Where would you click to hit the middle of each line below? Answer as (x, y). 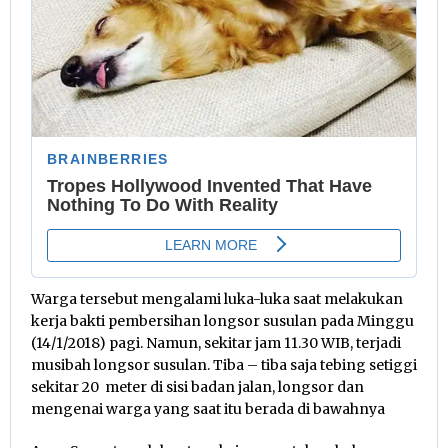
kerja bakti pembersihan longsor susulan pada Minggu (222, 320)
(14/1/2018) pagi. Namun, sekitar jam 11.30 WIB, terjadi (216, 342)
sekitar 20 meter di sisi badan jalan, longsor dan (197, 386)
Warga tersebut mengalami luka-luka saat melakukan (217, 298)
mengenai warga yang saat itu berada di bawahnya (208, 408)
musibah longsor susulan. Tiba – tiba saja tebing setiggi (224, 364)
